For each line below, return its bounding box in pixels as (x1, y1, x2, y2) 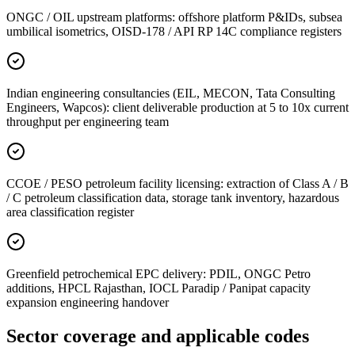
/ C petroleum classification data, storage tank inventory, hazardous (6, 190, 339, 204)
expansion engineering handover (6, 295, 169, 309)
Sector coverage (6, 325, 136, 346)
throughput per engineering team (6, 114, 169, 128)
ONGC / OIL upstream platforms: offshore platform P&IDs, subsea (6, 10, 342, 24)
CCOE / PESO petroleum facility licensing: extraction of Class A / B (6, 176, 349, 190)
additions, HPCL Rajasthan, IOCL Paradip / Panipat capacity (6, 281, 311, 295)
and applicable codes (141, 325, 309, 346)
